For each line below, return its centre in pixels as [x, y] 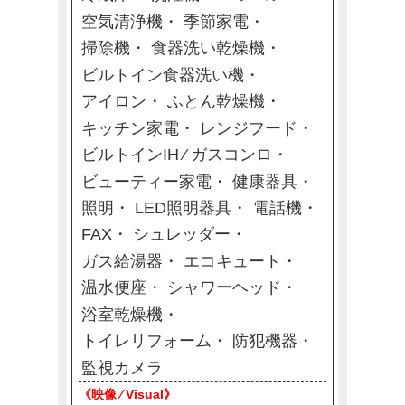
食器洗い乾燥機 [208, 48]
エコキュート [233, 261]
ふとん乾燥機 [217, 102]
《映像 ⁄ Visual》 [128, 394]
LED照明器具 [184, 208]
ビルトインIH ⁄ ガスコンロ [176, 155]
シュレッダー [182, 235]
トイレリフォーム [146, 341]
